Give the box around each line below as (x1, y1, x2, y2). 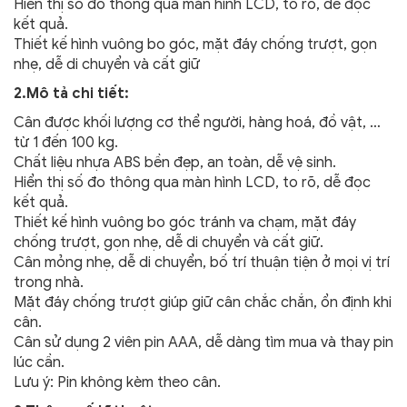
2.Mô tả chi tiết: (14, 84, 129, 104)
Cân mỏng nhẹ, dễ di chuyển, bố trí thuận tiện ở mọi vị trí (14, 253, 390, 273)
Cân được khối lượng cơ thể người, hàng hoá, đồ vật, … (14, 114, 381, 133)
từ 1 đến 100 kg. (14, 134, 118, 153)
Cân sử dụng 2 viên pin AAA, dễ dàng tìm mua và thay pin (14, 333, 393, 352)
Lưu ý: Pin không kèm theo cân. (14, 373, 221, 392)
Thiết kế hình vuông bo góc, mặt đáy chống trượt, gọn (14, 35, 377, 55)
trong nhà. (14, 273, 84, 293)
